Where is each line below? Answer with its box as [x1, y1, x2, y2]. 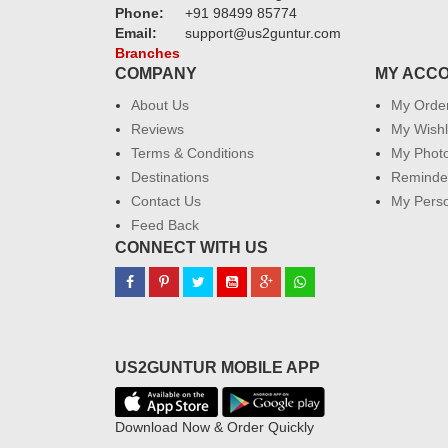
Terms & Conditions [131, 145, 254, 161]
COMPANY [115, 65, 197, 82]
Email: [115, 25, 157, 41]
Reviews [131, 121, 184, 137]
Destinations [131, 169, 209, 185]
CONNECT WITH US [115, 239, 268, 256]
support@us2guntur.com [185, 25, 341, 41]
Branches [115, 45, 180, 61]
